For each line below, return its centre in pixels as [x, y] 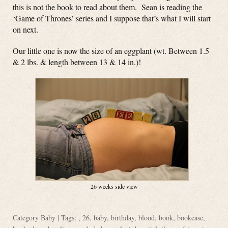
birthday [123, 218]
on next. [25, 29]
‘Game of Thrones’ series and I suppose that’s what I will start [112, 18]
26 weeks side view [114, 186]
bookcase [190, 218]
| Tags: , [69, 218]
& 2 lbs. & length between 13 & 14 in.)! [77, 62]
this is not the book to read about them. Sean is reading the [107, 7]
